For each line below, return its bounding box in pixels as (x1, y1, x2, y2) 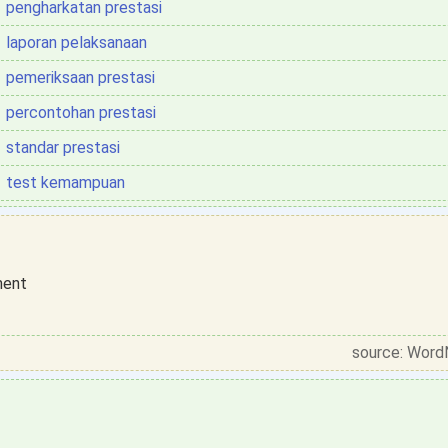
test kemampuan (6, 173, 125, 192)
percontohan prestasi (6, 103, 156, 122)
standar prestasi (6, 138, 120, 157)
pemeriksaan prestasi (6, 68, 155, 87)
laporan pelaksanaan (6, 33, 147, 52)
